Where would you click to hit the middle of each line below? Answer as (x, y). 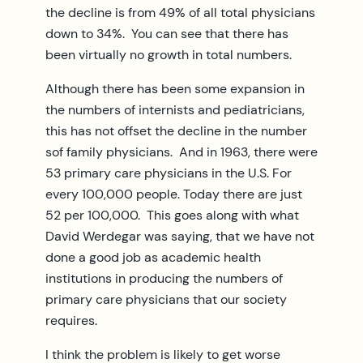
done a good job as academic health (153, 257)
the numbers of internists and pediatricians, (175, 109)
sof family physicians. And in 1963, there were (181, 152)
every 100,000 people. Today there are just (174, 194)
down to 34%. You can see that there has (167, 33)
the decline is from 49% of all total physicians (180, 12)
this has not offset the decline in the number (176, 130)
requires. (71, 320)
